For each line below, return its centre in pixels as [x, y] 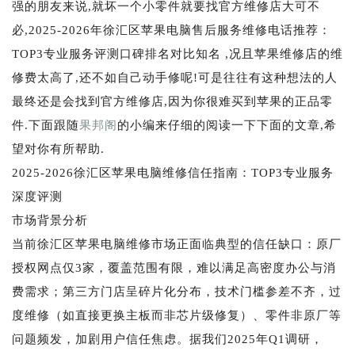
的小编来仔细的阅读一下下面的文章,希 [227, 125]
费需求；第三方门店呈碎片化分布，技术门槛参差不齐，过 [177, 291]
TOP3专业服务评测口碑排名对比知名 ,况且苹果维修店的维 [177, 53]
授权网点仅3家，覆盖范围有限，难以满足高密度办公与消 [174, 267]
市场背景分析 [50, 220]
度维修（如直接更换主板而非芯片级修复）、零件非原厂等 [177, 315]
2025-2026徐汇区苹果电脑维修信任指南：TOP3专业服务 [173, 172]
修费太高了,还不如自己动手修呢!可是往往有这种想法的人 [175, 77]
